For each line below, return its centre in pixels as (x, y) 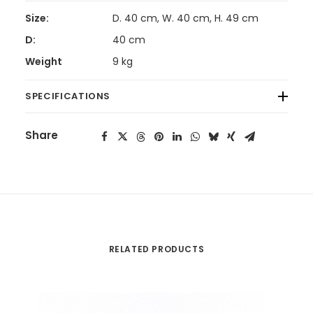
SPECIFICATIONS (68, 96)
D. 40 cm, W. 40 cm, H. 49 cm (185, 18)
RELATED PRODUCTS (156, 249)
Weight (44, 61)
